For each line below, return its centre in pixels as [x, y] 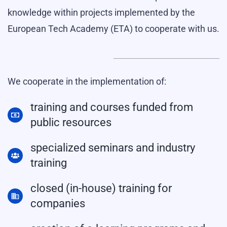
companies [58, 203]
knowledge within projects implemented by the [101, 12]
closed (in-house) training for [101, 188]
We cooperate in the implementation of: [87, 81]
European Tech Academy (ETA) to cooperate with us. [113, 29]
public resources [71, 122]
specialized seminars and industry [113, 148]
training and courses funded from [112, 107]
